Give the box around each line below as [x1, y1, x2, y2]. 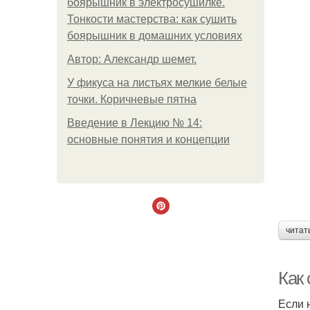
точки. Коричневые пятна [67, 93, 197, 105]
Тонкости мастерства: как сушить [67, 13, 237, 25]
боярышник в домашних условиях [67, 30, 242, 42]
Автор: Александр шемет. [67, 53, 197, 65]
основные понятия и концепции [67, 134, 230, 145]
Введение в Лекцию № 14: [67, 117, 202, 129]
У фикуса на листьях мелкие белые [67, 77, 247, 89]
